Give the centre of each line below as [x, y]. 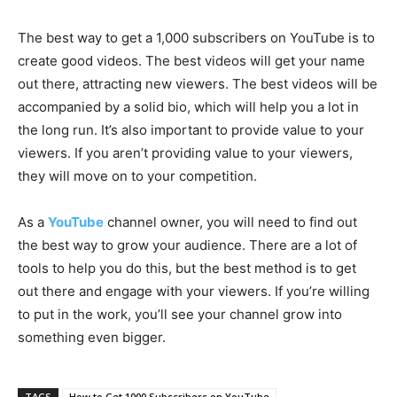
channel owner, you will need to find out [230, 222]
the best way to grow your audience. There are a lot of [187, 245]
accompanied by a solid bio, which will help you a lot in [188, 107]
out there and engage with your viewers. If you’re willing [194, 292]
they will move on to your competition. [137, 176]
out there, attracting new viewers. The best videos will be [198, 84]
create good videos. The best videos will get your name [191, 61]
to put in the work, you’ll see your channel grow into [180, 315]
